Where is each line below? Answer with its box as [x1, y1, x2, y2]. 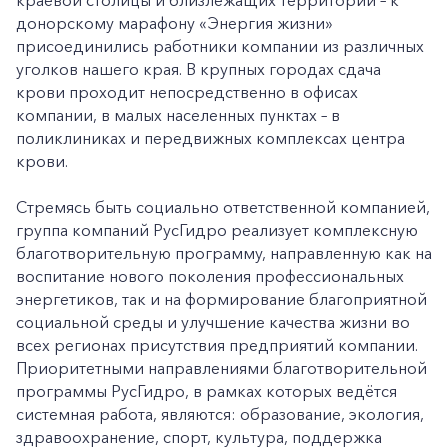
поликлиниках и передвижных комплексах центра [16, 128, 405, 149]
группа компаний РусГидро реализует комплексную [16, 220, 418, 241]
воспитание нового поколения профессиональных [16, 266, 404, 287]
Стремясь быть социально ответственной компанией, [16, 197, 430, 218]
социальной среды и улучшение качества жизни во [16, 312, 410, 333]
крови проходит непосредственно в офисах [16, 82, 358, 103]
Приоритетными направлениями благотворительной [16, 358, 427, 379]
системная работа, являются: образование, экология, [16, 404, 424, 425]
